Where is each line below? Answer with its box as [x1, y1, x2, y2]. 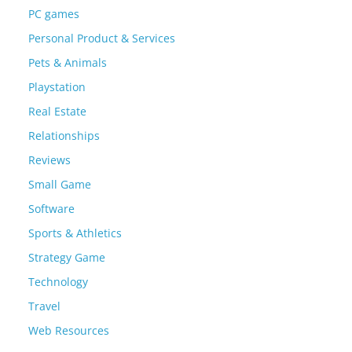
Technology [28, 273, 88, 289]
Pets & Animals [28, 54, 107, 70]
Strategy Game [28, 249, 105, 265]
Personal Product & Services [28, 30, 175, 46]
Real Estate [28, 103, 86, 119]
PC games [28, 5, 79, 21]
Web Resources [28, 322, 109, 338]
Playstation [28, 79, 86, 94]
